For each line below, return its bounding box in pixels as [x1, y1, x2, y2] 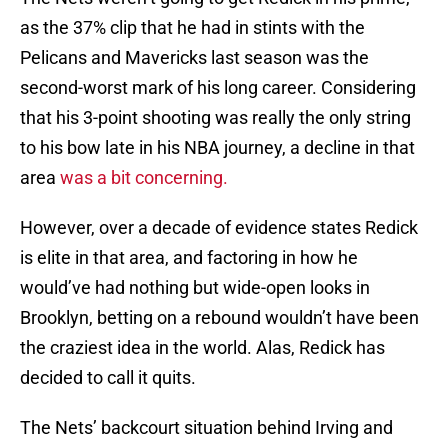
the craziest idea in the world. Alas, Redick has [20, 337, 385, 359]
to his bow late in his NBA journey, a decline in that [20, 137, 415, 159]
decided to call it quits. [20, 367, 196, 389]
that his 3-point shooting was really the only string [20, 107, 411, 129]
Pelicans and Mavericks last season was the [20, 47, 369, 69]
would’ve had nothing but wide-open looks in [20, 277, 370, 299]
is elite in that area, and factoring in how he [20, 247, 358, 269]
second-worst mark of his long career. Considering [20, 77, 416, 99]
